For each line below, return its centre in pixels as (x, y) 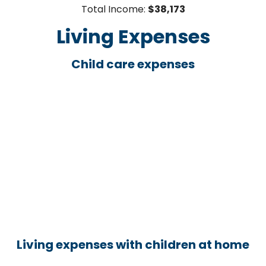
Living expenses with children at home (133, 245)
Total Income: (114, 9)
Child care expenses (133, 64)
